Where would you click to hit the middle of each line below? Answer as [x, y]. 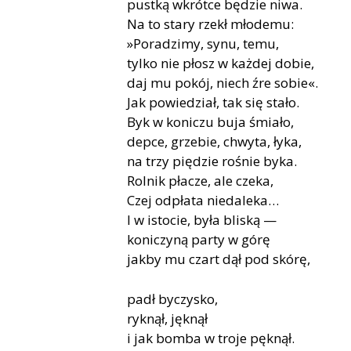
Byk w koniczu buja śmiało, [210, 122]
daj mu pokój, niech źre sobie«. [223, 83]
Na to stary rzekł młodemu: [210, 24]
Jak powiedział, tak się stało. [213, 103]
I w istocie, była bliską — [202, 220]
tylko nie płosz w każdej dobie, [221, 63]
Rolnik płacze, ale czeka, [200, 181]
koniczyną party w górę [199, 240]
